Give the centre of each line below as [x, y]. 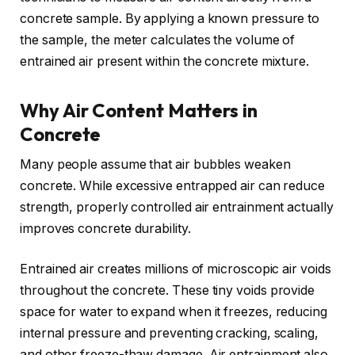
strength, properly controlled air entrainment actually [177, 207]
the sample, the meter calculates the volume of [158, 40]
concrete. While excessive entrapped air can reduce [173, 185]
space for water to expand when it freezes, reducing [174, 312]
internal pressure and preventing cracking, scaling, [169, 334]
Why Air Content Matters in [139, 110]
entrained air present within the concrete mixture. [165, 62]
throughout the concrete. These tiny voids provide [168, 291]
